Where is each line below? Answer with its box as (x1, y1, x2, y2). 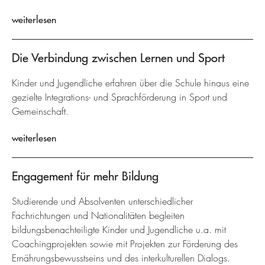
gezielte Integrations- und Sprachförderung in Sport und (12, 91, 227, 104)
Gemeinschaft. (12, 105, 69, 118)
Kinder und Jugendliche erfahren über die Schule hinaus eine (12, 77, 249, 89)
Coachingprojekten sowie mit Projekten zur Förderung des (12, 238, 238, 250)
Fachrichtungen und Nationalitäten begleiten (12, 209, 185, 222)
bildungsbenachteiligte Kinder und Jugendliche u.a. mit (12, 224, 226, 236)
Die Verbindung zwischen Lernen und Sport (12, 50, 225, 65)
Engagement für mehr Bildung (12, 169, 159, 183)
